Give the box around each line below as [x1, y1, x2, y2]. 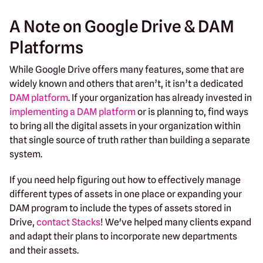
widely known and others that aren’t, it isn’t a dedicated [9, 77, 243, 89]
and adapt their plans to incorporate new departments [9, 230, 237, 242]
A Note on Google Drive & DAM [9, 16, 234, 36]
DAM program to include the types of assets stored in [9, 202, 231, 214]
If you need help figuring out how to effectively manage [9, 174, 241, 186]
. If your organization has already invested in [68, 92, 252, 103]
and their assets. [9, 244, 79, 256]
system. [9, 148, 42, 160]
